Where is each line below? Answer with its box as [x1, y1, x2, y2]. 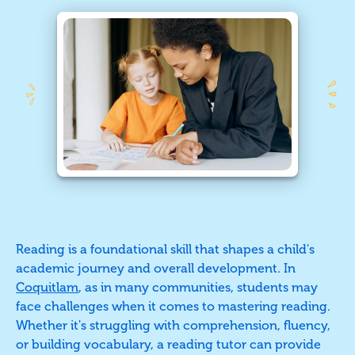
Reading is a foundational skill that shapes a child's [16, 241, 315, 257]
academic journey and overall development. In [16, 260, 296, 276]
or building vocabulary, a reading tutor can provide [16, 336, 321, 352]
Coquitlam [16, 279, 78, 295]
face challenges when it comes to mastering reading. [16, 298, 330, 314]
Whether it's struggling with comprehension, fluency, [16, 317, 330, 333]
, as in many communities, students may [78, 279, 318, 295]
